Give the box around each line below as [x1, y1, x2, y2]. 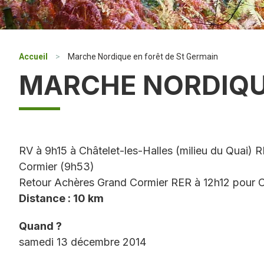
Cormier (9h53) [19, 160, 94, 173]
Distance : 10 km [19, 192, 104, 204]
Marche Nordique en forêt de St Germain [68, 52, 218, 61]
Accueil [19, 52, 48, 61]
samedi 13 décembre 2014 [19, 236, 146, 248]
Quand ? [19, 220, 62, 232]
